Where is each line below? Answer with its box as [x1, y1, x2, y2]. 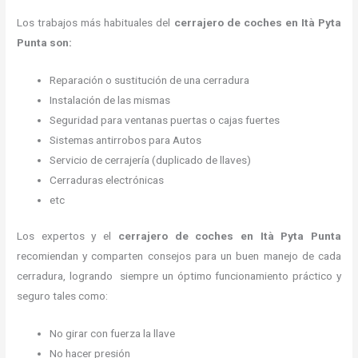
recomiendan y [17, 249, 88, 263]
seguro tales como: [17, 289, 109, 303]
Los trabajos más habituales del [17, 16, 174, 29]
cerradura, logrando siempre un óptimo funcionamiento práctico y [17, 269, 341, 283]
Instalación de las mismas [50, 93, 171, 106]
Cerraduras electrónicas [50, 173, 165, 186]
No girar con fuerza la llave [50, 327, 178, 340]
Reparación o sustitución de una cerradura [50, 73, 250, 86]
